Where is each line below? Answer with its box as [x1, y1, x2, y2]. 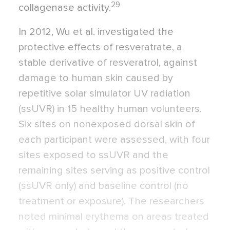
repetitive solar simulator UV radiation [18, 88, 190, 99]
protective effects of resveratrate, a [18, 42, 182, 52]
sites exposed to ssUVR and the [18, 150, 168, 160]
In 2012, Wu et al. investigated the [18, 27, 174, 37]
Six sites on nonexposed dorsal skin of [18, 119, 195, 129]
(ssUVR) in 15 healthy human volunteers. [18, 104, 202, 114]
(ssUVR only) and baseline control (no [18, 181, 188, 191]
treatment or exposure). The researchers [18, 196, 204, 206]
